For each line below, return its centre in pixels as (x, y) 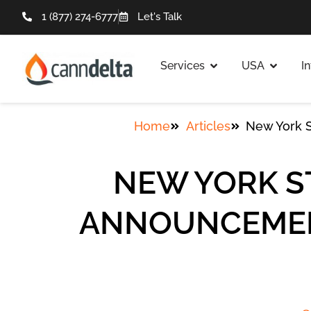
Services (183, 66)
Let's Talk (160, 17)
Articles (208, 126)
